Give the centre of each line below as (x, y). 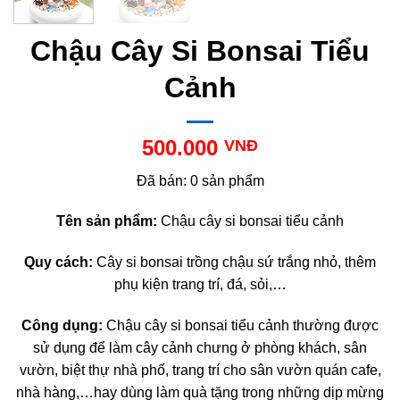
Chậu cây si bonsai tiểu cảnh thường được (241, 326)
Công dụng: (62, 326)
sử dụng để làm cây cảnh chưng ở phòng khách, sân (200, 348)
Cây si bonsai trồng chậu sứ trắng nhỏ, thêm (234, 262)
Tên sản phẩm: (107, 221)
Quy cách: (58, 262)
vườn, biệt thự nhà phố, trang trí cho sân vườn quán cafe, (200, 371)
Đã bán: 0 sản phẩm (200, 180)
